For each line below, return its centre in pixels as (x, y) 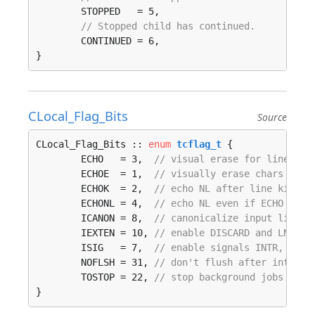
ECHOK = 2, (117, 188)
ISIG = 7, (117, 247)
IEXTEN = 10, (117, 233)
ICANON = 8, (117, 218)
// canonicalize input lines (230, 218)
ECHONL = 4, (117, 203)
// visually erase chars (219, 174)
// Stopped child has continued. (168, 26)
